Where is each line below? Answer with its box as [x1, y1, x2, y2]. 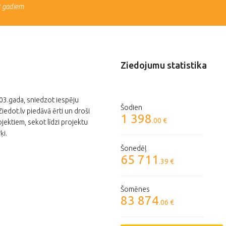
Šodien [121, 103, 142, 112]
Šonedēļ [121, 144, 147, 153]
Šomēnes [121, 185, 150, 194]
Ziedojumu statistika [121, 60, 207, 71]
